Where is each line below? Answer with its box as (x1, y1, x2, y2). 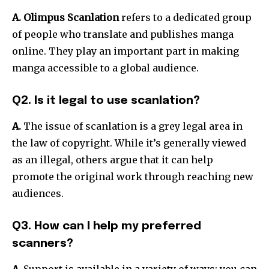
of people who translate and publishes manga (12, 28, 234, 40)
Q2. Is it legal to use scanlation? (12, 94, 200, 106)
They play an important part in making (49, 44, 239, 57)
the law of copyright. (12, 136, 112, 149)
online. (12, 44, 46, 57)
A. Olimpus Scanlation (12, 11, 119, 23)
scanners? (12, 237, 73, 249)
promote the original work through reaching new (12, 170, 253, 183)
